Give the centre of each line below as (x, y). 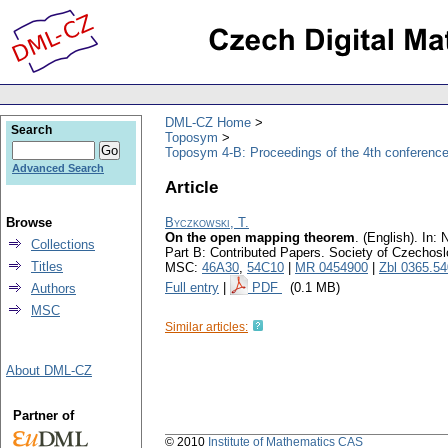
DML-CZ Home (208, 122)
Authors (53, 288)
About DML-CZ (49, 370)
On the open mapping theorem (260, 238)
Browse (29, 222)
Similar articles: (206, 327)
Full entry (192, 288)
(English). (390, 238)
